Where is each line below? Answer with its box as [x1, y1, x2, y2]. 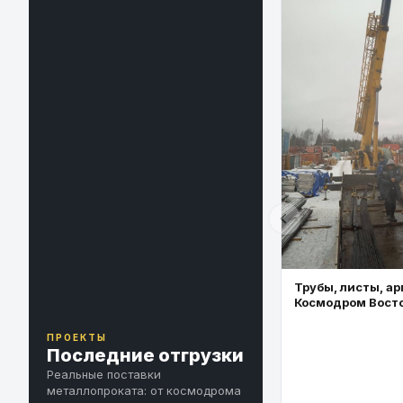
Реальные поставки [47, 366, 161, 381]
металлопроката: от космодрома [47, 382, 241, 398]
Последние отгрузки [47, 344, 244, 366]
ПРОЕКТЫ [47, 331, 107, 343]
